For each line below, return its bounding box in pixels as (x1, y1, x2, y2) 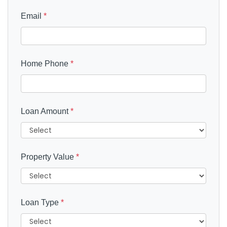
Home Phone (21, 59, 70, 68)
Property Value (21, 153, 76, 162)
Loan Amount (21, 107, 70, 116)
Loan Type (21, 198, 61, 207)
